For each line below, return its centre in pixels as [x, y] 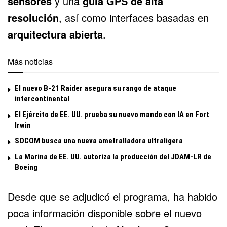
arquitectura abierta [55, 34]
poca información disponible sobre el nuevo [105, 213]
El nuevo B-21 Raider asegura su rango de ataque [96, 88]
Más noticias [30, 61]
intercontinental [42, 99]
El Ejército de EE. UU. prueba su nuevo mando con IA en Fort [112, 114]
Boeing [26, 167]
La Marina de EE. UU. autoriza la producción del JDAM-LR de [113, 156]
